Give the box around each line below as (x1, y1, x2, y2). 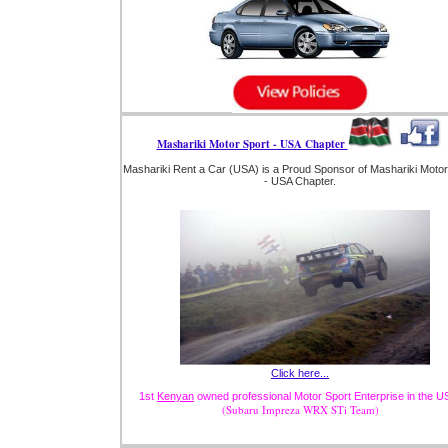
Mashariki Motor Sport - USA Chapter (156, 136, 348, 153)
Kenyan (157, 390, 194, 403)
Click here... (271, 367, 329, 380)
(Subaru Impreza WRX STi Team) (221, 402, 379, 418)
